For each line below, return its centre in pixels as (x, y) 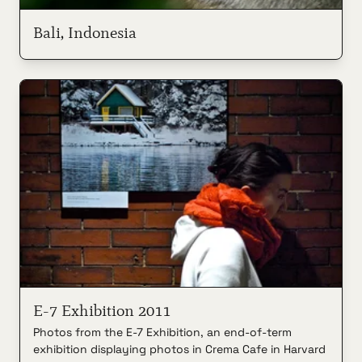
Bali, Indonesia (85, 32)
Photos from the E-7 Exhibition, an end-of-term (162, 332)
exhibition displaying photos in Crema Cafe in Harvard (179, 349)
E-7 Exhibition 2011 (102, 310)
